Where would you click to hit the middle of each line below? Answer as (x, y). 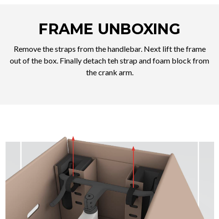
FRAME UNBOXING (109, 29)
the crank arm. (109, 72)
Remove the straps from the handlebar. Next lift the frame (109, 49)
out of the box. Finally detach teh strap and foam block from (109, 61)
